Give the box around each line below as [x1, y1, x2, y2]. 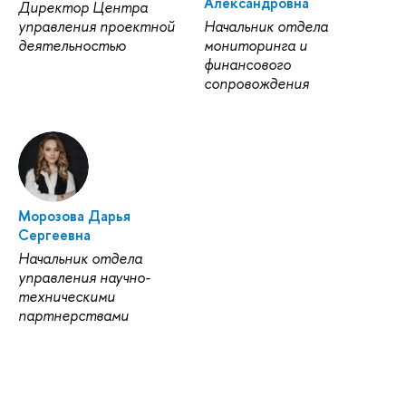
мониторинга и [203, 34, 307, 55]
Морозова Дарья [18, 206, 130, 227]
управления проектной [18, 15, 175, 36]
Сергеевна [18, 225, 91, 246]
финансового [203, 53, 291, 74]
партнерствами [18, 305, 129, 326]
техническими [18, 286, 115, 307]
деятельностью [18, 34, 126, 55]
